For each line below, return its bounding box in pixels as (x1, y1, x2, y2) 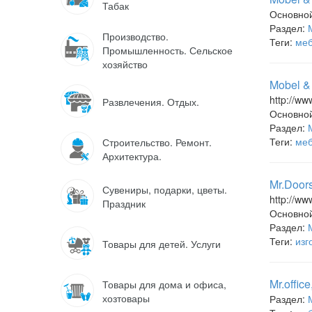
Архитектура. (102, 149, 162, 163)
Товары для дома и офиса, (102, 277, 226, 291)
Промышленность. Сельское (102, 43, 233, 57)
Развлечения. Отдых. (102, 95, 199, 109)
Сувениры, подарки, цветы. (102, 182, 227, 196)
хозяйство (102, 57, 148, 71)
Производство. (102, 29, 169, 43)
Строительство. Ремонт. (102, 135, 212, 149)
